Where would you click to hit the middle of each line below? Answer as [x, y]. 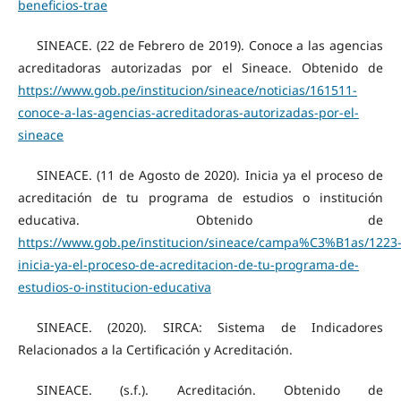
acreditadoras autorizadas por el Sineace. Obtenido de [200, 67]
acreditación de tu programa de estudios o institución [200, 197]
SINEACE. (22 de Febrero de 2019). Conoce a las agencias [210, 45]
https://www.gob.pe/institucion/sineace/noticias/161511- [187, 90]
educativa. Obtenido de [200, 219]
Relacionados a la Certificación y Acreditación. [155, 349]
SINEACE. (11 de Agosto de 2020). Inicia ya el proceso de [210, 175]
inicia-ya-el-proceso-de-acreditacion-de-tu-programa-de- [188, 264]
